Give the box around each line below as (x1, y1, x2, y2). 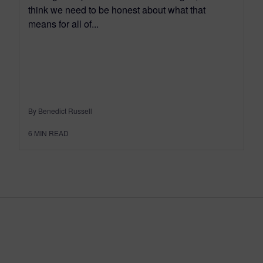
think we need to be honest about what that (28, 2, 205, 16)
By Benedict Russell (28, 105, 92, 116)
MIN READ (34, 127, 69, 138)
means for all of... (28, 16, 99, 31)
